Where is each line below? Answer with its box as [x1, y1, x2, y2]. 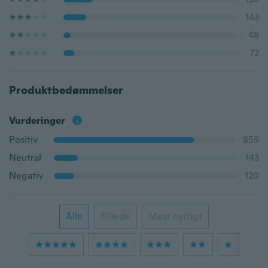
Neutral [9, 151, 41, 164]
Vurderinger [9, 114, 65, 127]
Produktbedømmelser [9, 83, 123, 97]
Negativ [9, 169, 43, 182]
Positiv [9, 133, 38, 146]
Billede [100, 210, 130, 223]
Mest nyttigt [148, 210, 202, 223]
